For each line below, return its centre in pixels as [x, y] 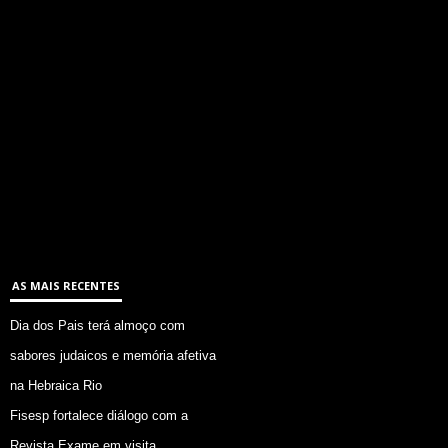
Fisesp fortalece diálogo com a [99, 415]
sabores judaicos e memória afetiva [113, 355]
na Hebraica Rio [56, 385]
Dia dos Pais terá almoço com [97, 325]
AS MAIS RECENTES [66, 285]
